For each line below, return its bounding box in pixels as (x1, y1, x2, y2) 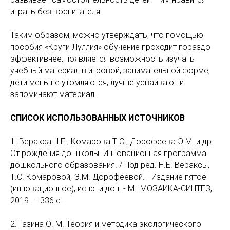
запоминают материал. (10, 89, 97, 99)
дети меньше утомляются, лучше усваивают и (10, 78, 184, 87)
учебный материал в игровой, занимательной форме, (10, 66, 210, 75)
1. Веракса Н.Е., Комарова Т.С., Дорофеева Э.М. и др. (10, 137, 214, 146)
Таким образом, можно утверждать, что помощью (10, 30, 203, 40)
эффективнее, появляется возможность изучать (10, 54, 195, 64)
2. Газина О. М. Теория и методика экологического (10, 219, 201, 229)
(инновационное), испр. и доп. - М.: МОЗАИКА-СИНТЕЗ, (10, 184, 212, 194)
